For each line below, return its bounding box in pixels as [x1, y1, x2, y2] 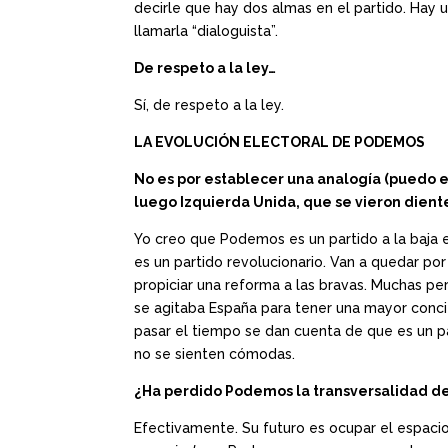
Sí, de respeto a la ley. [134, 97, 285, 114]
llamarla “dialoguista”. [134, 23, 279, 40]
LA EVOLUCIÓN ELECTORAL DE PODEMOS [134, 134, 426, 151]
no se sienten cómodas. [134, 346, 296, 363]
